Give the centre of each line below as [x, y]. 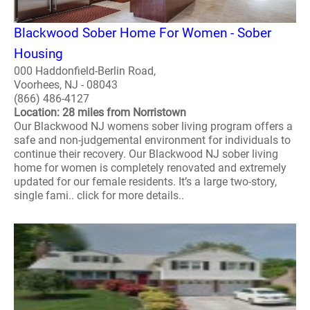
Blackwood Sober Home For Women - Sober [143, 33]
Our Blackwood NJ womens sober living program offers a [153, 127]
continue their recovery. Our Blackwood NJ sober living [146, 154]
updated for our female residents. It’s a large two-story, [145, 182]
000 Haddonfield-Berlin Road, [85, 71]
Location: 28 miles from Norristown [100, 113]
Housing [38, 54]
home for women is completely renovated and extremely [150, 168]
